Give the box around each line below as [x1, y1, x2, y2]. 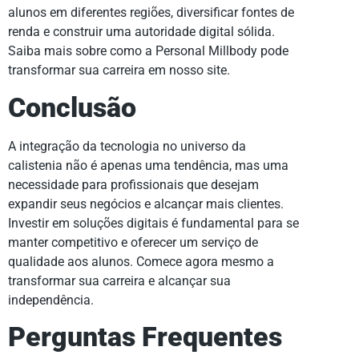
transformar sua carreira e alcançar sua [8, 272, 231, 288]
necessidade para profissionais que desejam [8, 176, 259, 192]
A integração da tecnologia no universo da [8, 138, 246, 154]
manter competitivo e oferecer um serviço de [8, 234, 258, 250]
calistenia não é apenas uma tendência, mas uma [8, 157, 288, 173]
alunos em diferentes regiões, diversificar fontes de [8, 5, 294, 21]
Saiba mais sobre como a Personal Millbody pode [8, 43, 288, 59]
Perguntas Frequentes [8, 321, 282, 353]
